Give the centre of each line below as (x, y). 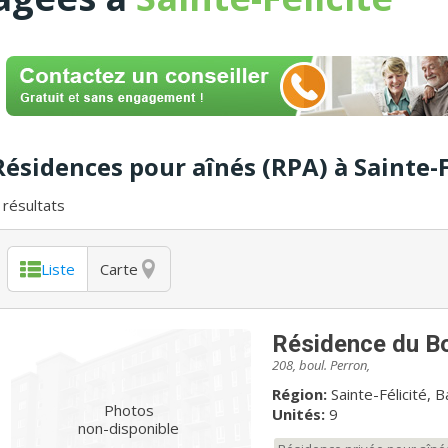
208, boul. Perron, (320, 364)
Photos (128, 409)
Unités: (298, 413)
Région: (299, 393)
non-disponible (129, 427)
